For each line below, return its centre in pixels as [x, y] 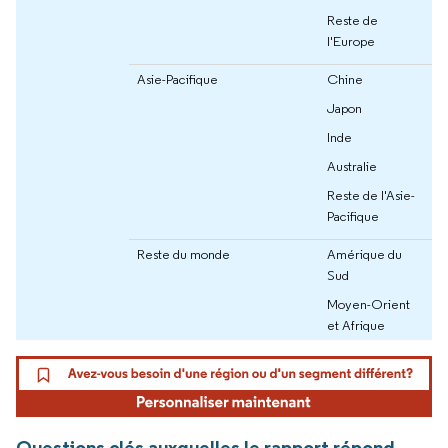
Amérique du [364, 253]
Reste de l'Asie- [371, 194]
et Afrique [356, 324]
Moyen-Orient [368, 303]
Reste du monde [183, 253]
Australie [352, 165]
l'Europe [351, 40]
